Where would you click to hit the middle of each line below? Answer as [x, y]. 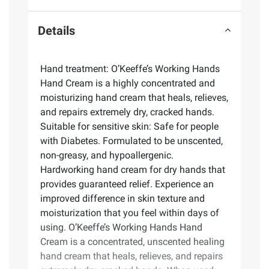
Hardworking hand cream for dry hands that [133, 170]
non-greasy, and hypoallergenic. [107, 156]
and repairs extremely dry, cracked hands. [127, 112]
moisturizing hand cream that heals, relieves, [134, 98]
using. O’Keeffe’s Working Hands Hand [121, 228]
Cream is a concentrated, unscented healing [132, 242]
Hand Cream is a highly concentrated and [128, 83]
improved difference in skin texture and [122, 199]
